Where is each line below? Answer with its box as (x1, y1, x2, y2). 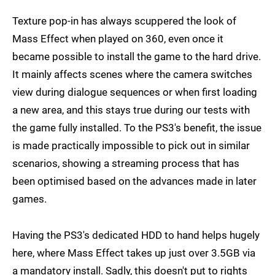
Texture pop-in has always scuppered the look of (12, 15, 236, 28)
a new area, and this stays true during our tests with (12, 104, 250, 117)
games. (12, 193, 47, 206)
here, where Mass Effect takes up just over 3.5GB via (12, 247, 255, 260)
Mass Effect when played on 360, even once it (12, 33, 223, 45)
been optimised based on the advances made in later (12, 175, 257, 188)
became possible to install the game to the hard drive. (12, 50, 261, 63)
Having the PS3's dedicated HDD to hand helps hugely (12, 229, 260, 242)
